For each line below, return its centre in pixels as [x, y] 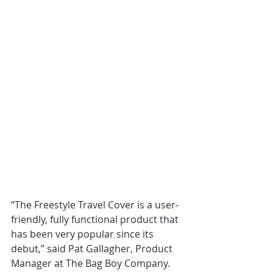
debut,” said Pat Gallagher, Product [93, 249]
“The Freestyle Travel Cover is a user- [95, 205]
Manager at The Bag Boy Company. [92, 263]
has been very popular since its [83, 234]
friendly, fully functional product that [96, 219]
